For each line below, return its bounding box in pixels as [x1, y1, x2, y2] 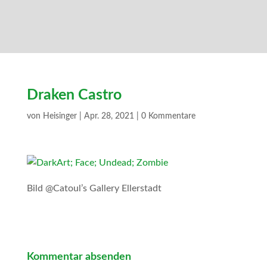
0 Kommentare [141, 112, 195, 120]
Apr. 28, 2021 [83, 112, 134, 120]
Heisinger [42, 112, 77, 120]
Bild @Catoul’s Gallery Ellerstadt [26, 184, 162, 193]
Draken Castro [26, 88, 122, 103]
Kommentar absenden [26, 252, 131, 262]
